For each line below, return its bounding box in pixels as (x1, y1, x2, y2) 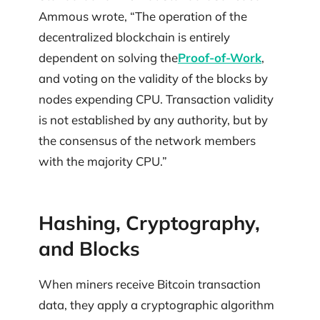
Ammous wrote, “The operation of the (39, 8, 247, 24)
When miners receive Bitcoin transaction (39, 276, 261, 291)
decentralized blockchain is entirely (39, 29, 230, 44)
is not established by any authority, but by (39, 111, 268, 127)
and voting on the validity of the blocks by (39, 70, 268, 86)
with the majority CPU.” (39, 153, 167, 169)
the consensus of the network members (39, 132, 256, 148)
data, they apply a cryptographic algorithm (39, 296, 274, 312)
